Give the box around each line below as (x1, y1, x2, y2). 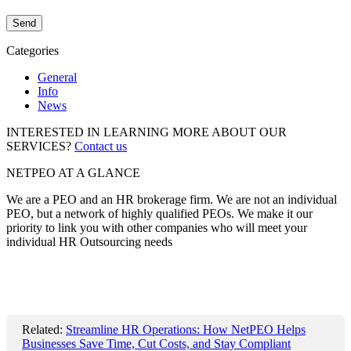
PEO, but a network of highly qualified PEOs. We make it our (6, 206, 313, 220)
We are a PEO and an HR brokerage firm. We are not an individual (6, 192, 337, 206)
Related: (22, 322, 66, 336)
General (38, 70, 77, 84)
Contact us (74, 139, 127, 153)
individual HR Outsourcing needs (6, 234, 172, 248)
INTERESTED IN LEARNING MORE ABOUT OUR (6, 125, 287, 139)
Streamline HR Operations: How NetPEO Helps (66, 322, 306, 336)
